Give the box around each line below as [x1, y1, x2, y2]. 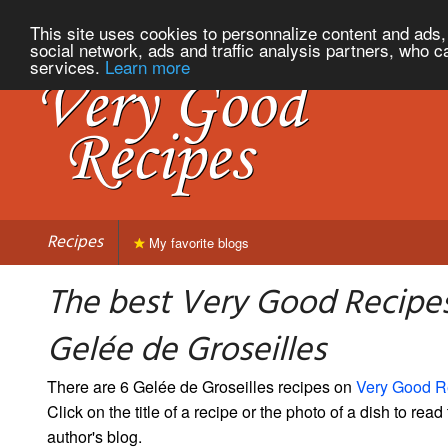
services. [30, 53, 105, 79]
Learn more [105, 53, 190, 79]
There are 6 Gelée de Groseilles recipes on [47, 374, 356, 398]
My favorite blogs [145, 232, 249, 252]
